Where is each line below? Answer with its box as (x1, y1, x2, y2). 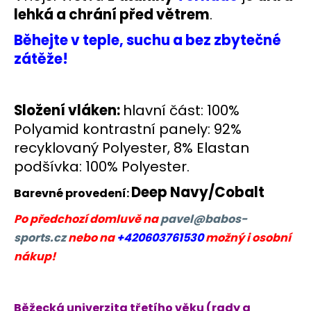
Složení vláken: (14, 100, 123, 120)
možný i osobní (203, 229, 291, 246)
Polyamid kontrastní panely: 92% (14, 119, 242, 139)
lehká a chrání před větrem (14, 4, 210, 24)
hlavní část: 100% (123, 100, 239, 120)
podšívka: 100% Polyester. (14, 156, 190, 176)
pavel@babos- (160, 210, 247, 227)
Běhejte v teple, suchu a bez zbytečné (14, 30, 281, 50)
